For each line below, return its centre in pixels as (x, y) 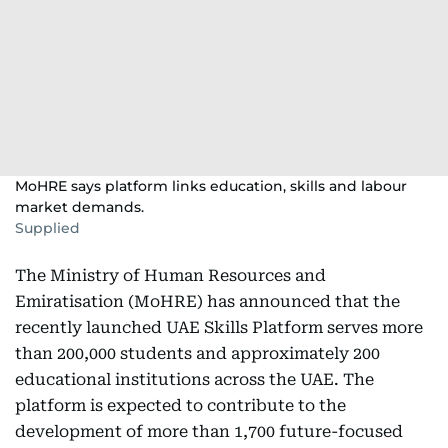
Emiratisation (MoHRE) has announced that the (207, 301)
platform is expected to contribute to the (180, 405)
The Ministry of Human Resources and (170, 275)
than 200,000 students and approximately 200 (197, 353)
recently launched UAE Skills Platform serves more (219, 327)
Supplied (47, 228)
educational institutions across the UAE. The (194, 379)
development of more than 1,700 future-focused (209, 431)
